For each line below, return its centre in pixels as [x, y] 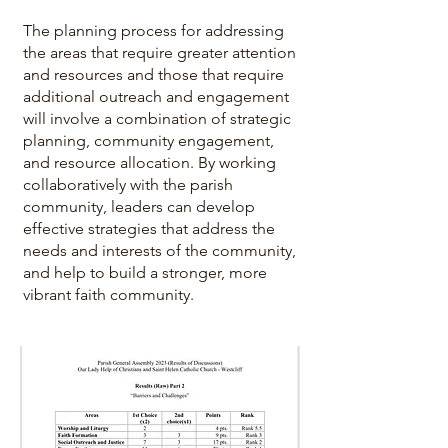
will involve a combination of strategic [157, 118]
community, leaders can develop [139, 206]
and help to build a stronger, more [145, 272]
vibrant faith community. [108, 294]
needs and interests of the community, [159, 250]
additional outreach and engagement [156, 96]
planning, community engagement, [148, 140]
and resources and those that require [153, 74]
